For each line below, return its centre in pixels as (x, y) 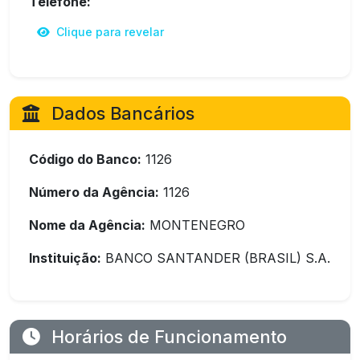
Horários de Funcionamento (167, 337)
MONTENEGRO (195, 225)
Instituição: (65, 258)
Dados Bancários (121, 113)
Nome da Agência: (87, 225)
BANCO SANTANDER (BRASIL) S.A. (216, 258)
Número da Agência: (94, 192)
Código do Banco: (85, 159)
